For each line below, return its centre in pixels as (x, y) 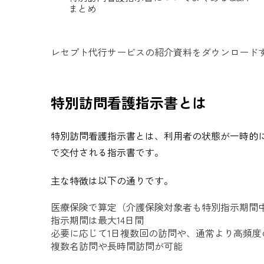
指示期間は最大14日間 (97, 220)
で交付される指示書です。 (107, 152)
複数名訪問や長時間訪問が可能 (117, 246)
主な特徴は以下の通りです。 (112, 180)
